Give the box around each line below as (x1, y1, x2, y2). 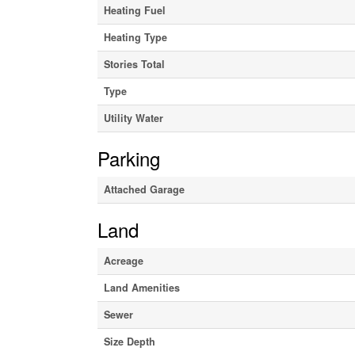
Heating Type (103, 29, 167, 44)
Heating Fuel (103, 2, 166, 17)
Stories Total (103, 56, 165, 71)
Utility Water (103, 110, 163, 125)
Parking (97, 143, 160, 172)
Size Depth (103, 334, 155, 349)
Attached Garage (103, 181, 185, 197)
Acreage (103, 253, 143, 268)
